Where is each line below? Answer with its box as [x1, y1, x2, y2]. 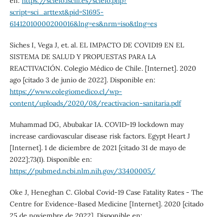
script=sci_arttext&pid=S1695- [9, 8, 104, 17]
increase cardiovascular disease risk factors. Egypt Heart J [9, 132, 190, 141]
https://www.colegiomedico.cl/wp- [9, 87, 122, 96]
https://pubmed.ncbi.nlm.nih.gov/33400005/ [9, 167, 155, 176]
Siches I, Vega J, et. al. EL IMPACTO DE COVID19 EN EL [9, 41, 184, 50]
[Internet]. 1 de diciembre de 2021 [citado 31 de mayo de [9, 143, 186, 153]
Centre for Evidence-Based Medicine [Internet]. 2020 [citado [9, 200, 203, 209]
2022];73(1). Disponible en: [9, 155, 92, 164]
